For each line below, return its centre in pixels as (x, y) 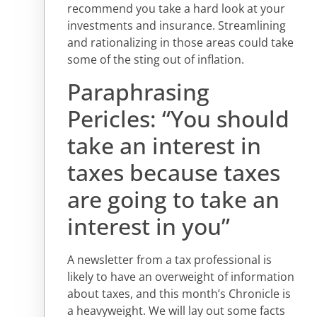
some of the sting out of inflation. (156, 60)
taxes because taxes (174, 172)
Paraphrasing (138, 91)
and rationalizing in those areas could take (180, 43)
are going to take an (173, 199)
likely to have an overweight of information (181, 276)
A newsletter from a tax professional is (169, 259)
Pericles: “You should (178, 118)
